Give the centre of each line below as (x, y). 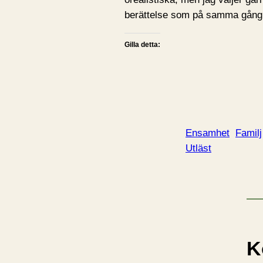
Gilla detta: (142, 44)
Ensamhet (208, 133)
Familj (249, 133)
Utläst (198, 148)
